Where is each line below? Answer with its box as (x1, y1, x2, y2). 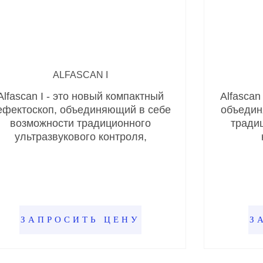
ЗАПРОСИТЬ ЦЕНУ (21, 215, 140, 224)
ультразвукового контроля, (14, 131, 147, 143)
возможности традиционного (10, 117, 151, 129)
